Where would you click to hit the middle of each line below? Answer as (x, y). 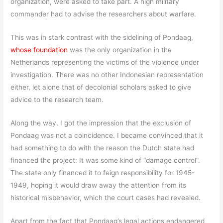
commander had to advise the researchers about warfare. (104, 14)
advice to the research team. (57, 100)
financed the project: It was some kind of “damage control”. (106, 161)
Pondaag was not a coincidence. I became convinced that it (107, 136)
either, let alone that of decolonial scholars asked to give (101, 87)
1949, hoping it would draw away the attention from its (99, 185)
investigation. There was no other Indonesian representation (107, 75)
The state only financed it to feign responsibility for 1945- (103, 173)
